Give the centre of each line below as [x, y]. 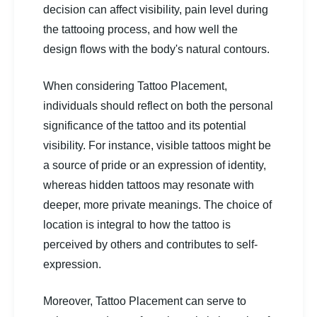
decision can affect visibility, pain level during [156, 9]
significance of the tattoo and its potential [145, 125]
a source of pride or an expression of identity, [155, 165]
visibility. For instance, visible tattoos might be [157, 145]
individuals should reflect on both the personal [158, 105]
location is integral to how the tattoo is [137, 224]
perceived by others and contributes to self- [150, 244]
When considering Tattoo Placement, [135, 86]
